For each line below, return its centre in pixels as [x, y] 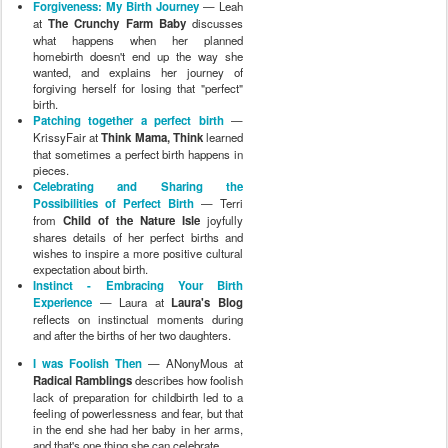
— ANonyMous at [192, 362]
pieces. [51, 170]
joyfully [221, 220]
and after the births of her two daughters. [132, 335]
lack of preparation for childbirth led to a [138, 396]
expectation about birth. [90, 269]
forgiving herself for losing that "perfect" [138, 88]
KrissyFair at [67, 137]
